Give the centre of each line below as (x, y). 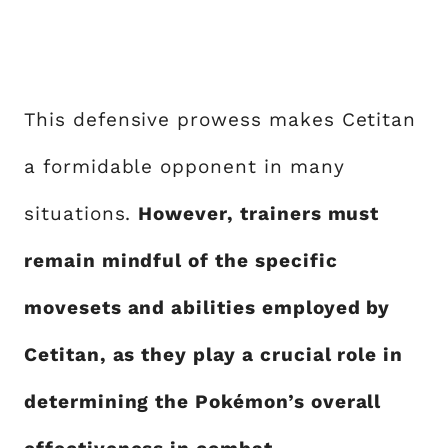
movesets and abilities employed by (207, 307)
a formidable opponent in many (184, 166)
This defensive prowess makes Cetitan (220, 119)
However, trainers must (259, 213)
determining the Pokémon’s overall (203, 401)
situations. (81, 213)
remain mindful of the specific (181, 260)
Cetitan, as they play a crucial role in (214, 354)
